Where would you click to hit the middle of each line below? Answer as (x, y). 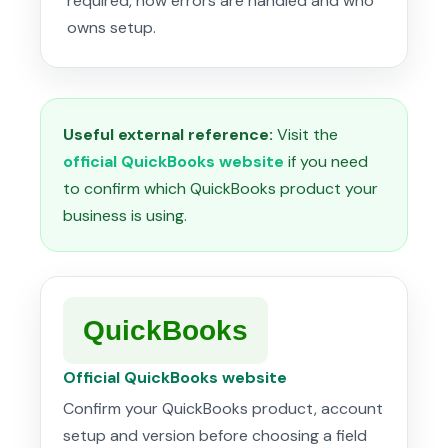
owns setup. (111, 28)
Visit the (305, 135)
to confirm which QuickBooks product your (220, 189)
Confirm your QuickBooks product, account (223, 409)
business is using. (125, 216)
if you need (326, 162)
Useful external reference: (168, 135)
